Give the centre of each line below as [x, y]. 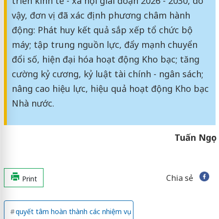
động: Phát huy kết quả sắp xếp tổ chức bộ [102, 30]
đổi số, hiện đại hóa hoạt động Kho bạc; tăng [105, 59]
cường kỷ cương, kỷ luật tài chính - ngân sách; [107, 74]
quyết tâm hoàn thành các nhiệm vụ [71, 211]
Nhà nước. [33, 103]
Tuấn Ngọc [195, 137]
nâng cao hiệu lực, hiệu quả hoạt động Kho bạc [110, 88]
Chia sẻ [179, 178]
